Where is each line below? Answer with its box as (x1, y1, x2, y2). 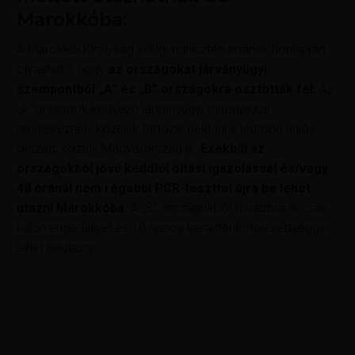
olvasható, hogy (17, 62, 109, 78)
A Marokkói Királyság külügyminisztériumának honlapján (17, 42, 326, 58)
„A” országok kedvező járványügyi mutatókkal (17, 101, 270, 117)
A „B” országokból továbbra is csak (128, 200, 328, 216)
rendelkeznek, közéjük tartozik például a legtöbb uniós (17, 121, 316, 137)
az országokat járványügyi (109, 62, 268, 78)
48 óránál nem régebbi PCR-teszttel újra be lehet (17, 181, 311, 197)
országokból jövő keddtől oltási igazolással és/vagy (17, 161, 329, 177)
